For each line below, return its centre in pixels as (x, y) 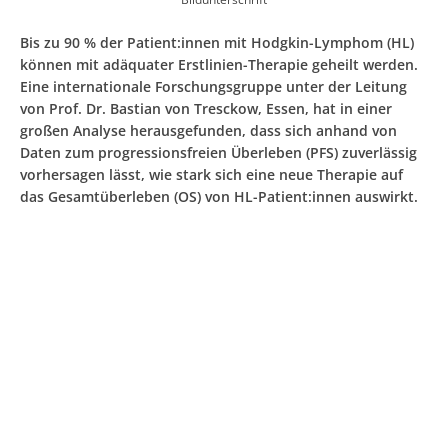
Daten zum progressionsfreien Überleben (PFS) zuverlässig (218, 152)
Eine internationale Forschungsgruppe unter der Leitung (213, 86)
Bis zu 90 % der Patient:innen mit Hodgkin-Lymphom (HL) (217, 42)
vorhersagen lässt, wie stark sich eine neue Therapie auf (211, 174)
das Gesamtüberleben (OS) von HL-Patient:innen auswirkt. (219, 196)
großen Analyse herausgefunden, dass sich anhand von (208, 130)
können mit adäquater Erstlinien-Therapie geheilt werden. (219, 64)
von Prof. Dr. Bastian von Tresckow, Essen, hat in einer (206, 108)
